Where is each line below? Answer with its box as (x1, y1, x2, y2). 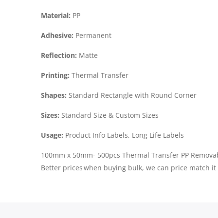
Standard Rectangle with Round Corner (67, 90, 197, 100)
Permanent (73, 30, 111, 40)
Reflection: (41, 50, 77, 60)
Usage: (41, 130, 63, 140)
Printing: (41, 70, 70, 80)
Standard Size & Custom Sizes (59, 110, 159, 120)
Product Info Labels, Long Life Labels (63, 130, 184, 140)
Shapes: (41, 90, 67, 100)
